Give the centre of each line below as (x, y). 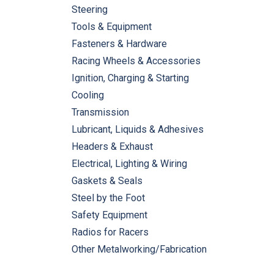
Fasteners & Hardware (119, 44)
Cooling (88, 95)
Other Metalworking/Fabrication (139, 249)
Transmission (100, 112)
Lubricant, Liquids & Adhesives (138, 129)
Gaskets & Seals (107, 181)
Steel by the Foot (108, 198)
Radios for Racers (110, 232)
